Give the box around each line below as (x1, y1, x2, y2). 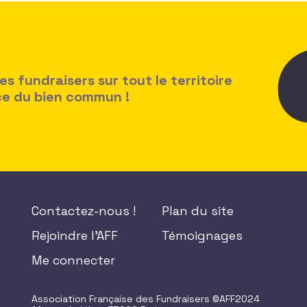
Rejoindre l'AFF (32, 228, 118, 243)
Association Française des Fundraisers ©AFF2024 (32, 293, 260, 305)
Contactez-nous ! (32, 203, 136, 219)
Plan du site (162, 203, 234, 219)
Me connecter (32, 252, 115, 268)
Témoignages (162, 228, 243, 243)
